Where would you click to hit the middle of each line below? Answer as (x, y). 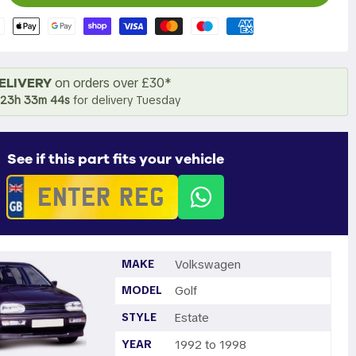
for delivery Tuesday (125, 100)
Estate (192, 317)
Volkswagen (208, 264)
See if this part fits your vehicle (115, 159)
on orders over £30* (111, 83)
